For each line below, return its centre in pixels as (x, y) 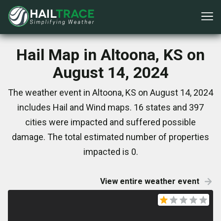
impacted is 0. (110, 152)
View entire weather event (150, 181)
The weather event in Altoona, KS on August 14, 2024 (110, 92)
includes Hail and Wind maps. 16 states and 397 (110, 107)
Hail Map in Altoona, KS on (110, 55)
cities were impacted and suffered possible (110, 122)
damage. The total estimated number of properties (110, 137)
